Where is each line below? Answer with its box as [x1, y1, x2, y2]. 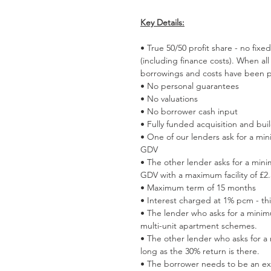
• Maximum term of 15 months [140, 182, 256, 194]
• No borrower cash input [140, 106, 238, 117]
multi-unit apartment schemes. [140, 220, 257, 232]
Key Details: [140, 17, 184, 28]
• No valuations [140, 93, 198, 105]
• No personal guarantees [140, 80, 239, 92]
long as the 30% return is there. [140, 246, 260, 257]
